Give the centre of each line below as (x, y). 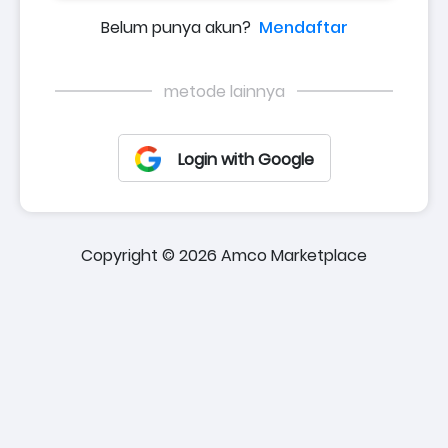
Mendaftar (303, 27)
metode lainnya (224, 91)
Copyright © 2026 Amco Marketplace (224, 255)
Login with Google (245, 159)
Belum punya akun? (179, 27)
